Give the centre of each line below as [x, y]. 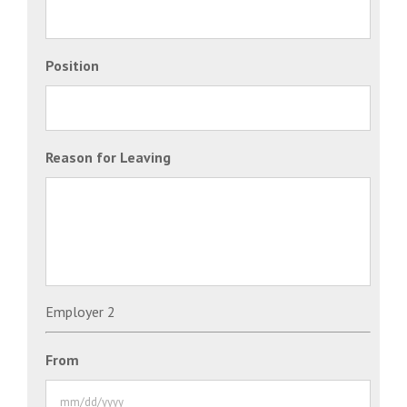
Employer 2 [80, 311]
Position [72, 65]
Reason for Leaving [108, 157]
